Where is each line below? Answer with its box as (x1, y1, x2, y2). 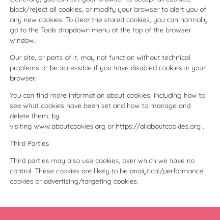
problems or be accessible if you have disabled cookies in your (10, 63, 206, 72)
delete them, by (10, 111, 59, 120)
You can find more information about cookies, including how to (10, 90, 205, 100)
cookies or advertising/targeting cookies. (10, 176, 138, 186)
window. (10, 35, 35, 45)
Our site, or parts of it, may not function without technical (10, 53, 190, 62)
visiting (10, 121, 34, 131)
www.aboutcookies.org (34, 121, 106, 131)
